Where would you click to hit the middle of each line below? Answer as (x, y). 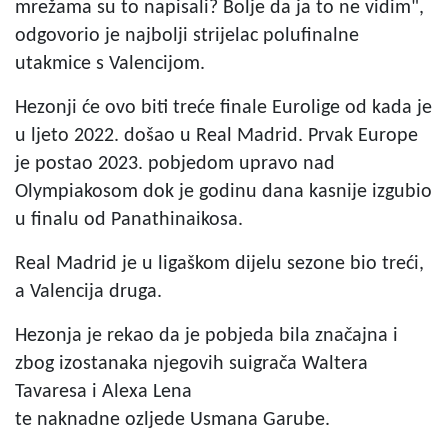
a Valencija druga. (88, 291)
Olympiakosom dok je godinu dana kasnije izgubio (223, 191)
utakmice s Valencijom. (110, 63)
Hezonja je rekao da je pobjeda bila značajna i (206, 335)
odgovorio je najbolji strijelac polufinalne (187, 35)
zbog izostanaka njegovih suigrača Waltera (191, 363)
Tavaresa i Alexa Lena (103, 391)
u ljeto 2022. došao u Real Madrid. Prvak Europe (216, 135)
